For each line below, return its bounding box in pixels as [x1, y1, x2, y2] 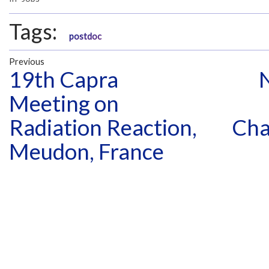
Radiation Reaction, [9, 114, 197, 141]
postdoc [69, 31, 101, 41]
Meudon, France [9, 138, 164, 165]
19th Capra [9, 66, 118, 93]
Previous [9, 56, 44, 67]
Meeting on [9, 90, 119, 117]
